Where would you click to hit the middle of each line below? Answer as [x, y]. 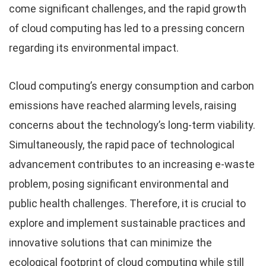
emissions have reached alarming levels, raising [123, 105]
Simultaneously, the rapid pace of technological [122, 144]
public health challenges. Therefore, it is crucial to [127, 203]
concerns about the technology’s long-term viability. [132, 125]
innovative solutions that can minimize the [110, 242]
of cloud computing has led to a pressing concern [127, 28]
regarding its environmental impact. [94, 47]
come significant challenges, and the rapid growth [128, 8]
